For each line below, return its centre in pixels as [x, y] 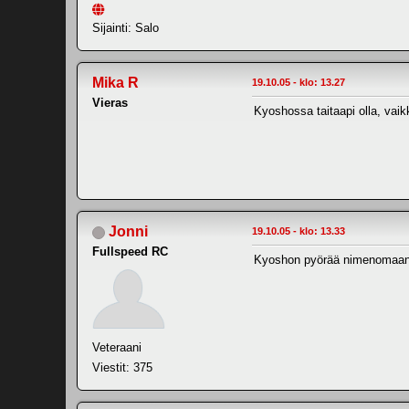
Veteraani [117, 348]
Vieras [110, 103]
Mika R [115, 83]
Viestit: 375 [122, 368]
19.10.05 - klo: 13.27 [299, 83]
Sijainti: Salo [126, 28]
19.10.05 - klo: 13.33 [299, 231]
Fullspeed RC [130, 252]
